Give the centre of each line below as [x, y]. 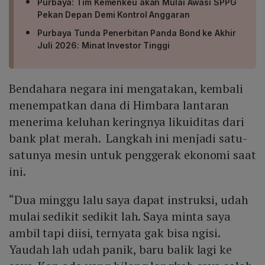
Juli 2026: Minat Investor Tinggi [104, 46]
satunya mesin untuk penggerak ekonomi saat [132, 155]
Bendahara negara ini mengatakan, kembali [126, 89]
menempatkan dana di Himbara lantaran [119, 105]
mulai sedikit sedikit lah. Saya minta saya [120, 216]
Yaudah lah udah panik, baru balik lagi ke [120, 250]
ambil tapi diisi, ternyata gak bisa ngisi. [114, 233]
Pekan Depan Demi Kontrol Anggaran [114, 15]
